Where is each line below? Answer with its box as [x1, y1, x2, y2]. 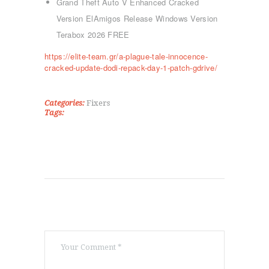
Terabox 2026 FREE [56, 28, 130, 40]
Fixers [86, 98, 110, 107]
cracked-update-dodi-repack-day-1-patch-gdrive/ [44, 61, 217, 73]
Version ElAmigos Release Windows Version [56, 12, 218, 24]
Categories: [44, 98, 85, 107]
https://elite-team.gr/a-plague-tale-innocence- [44, 50, 208, 62]
